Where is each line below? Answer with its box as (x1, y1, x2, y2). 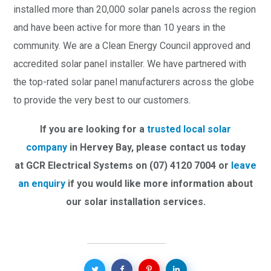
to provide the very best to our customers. (13, 94, 191, 106)
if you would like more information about (65, 177, 253, 189)
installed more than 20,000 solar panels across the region (13, 3, 256, 15)
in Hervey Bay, (67, 141, 134, 153)
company (25, 141, 67, 153)
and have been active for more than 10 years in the (13, 21, 226, 33)
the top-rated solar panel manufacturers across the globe (13, 76, 255, 88)
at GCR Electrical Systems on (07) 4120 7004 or (15, 159, 231, 171)
